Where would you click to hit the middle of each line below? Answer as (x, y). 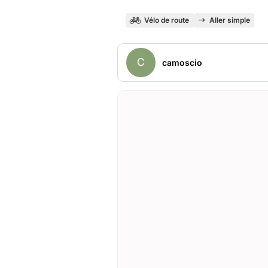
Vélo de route (166, 20)
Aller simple (229, 20)
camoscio (182, 62)
